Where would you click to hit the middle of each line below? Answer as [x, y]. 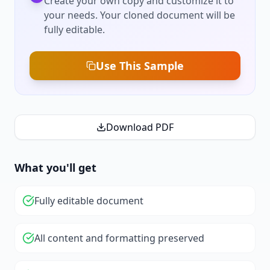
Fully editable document [89, 201]
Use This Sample [140, 66]
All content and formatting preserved [119, 238]
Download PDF [140, 127]
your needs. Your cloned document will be [140, 15]
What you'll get [55, 168]
